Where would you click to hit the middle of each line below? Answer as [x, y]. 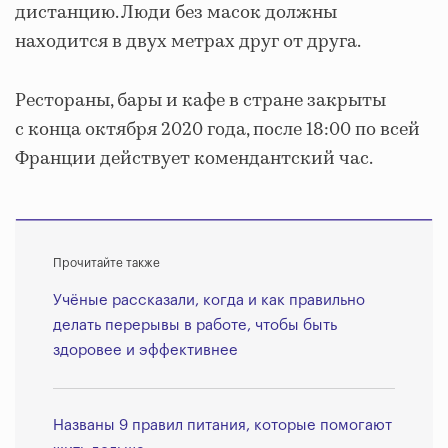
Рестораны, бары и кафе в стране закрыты [200, 101]
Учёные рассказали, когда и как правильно [209, 300]
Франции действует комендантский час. [194, 159]
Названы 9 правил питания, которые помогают [222, 425]
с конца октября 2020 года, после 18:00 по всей [217, 130]
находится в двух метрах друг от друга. [188, 42]
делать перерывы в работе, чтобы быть [195, 325]
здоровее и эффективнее [145, 350]
